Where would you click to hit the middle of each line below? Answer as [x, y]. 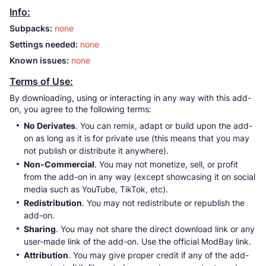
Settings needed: [44, 44]
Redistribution [53, 202]
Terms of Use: [41, 81]
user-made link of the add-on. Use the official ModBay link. [137, 241]
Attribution [46, 255]
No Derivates [50, 125]
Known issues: [39, 60]
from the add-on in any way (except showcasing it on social [140, 176]
